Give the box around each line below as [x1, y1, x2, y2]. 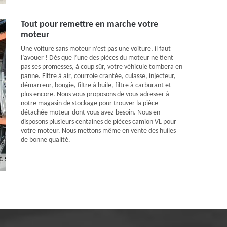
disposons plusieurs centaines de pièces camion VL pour [21, 118, 176, 126]
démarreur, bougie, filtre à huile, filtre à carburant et [21, 82, 171, 89]
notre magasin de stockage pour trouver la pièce [21, 100, 158, 107]
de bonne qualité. [21, 136, 70, 144]
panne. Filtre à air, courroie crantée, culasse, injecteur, [21, 72, 176, 80]
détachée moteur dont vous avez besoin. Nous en [21, 109, 160, 117]
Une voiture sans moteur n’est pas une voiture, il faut [21, 45, 171, 53]
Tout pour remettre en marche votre [21, 20, 158, 29]
